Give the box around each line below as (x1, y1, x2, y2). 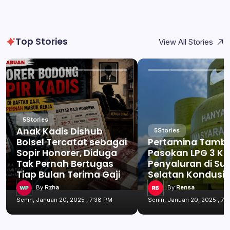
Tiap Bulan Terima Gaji (16, 168, 120, 181)
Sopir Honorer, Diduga (16, 146, 117, 159)
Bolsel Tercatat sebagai (16, 136, 127, 148)
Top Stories (15, 35, 68, 48)
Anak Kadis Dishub (16, 125, 103, 138)
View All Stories (158, 36, 213, 47)
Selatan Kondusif (148, 168, 228, 181)
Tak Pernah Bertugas (16, 157, 113, 170)
